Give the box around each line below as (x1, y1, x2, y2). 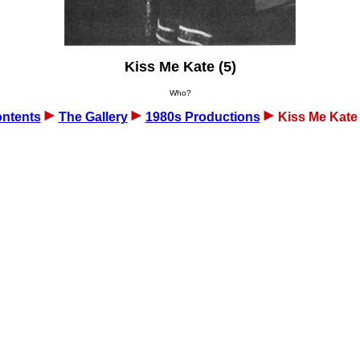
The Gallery (58, 110, 128, 124)
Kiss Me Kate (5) (124, 59, 236, 75)
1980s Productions (145, 110, 260, 124)
